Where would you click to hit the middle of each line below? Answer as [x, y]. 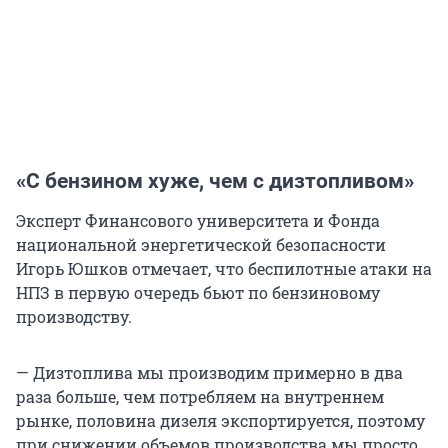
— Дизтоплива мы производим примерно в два [209, 373]
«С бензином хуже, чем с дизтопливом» [215, 181]
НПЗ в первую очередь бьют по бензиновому [198, 293]
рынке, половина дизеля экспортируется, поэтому [220, 421]
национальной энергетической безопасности [201, 245]
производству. [74, 317]
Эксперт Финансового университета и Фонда [198, 221]
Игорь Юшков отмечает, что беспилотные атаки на [224, 269]
